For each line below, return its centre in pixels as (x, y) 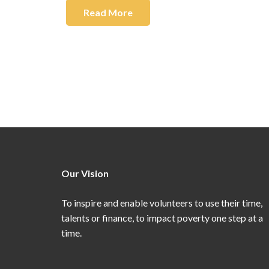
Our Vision (85, 173)
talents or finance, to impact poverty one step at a (162, 218)
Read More (108, 12)
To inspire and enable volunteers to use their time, (162, 203)
